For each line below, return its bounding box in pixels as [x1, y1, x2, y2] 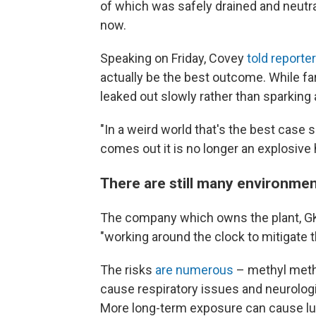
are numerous [155, 262, 233, 278]
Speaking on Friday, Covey [100, 51, 247, 66]
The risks [100, 262, 155, 278]
